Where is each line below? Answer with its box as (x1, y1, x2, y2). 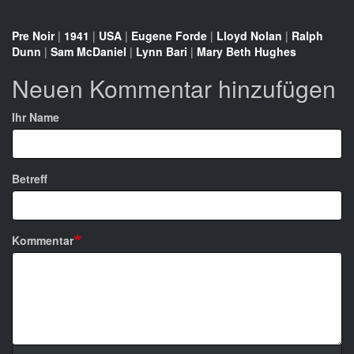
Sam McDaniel (51, 43, 126, 60)
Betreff (12, 171, 47, 187)
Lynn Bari (136, 43, 187, 60)
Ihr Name (12, 109, 59, 126)
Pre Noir (12, 28, 55, 44)
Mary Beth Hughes (197, 43, 296, 60)
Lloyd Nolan (217, 28, 282, 44)
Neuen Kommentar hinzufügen (12, 71, 336, 106)
